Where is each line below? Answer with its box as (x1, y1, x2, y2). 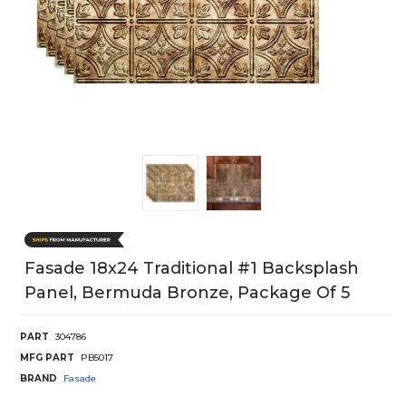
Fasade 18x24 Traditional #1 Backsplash (24, 258, 359, 279)
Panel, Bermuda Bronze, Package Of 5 (24, 283, 350, 304)
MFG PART (20, 352, 74, 364)
